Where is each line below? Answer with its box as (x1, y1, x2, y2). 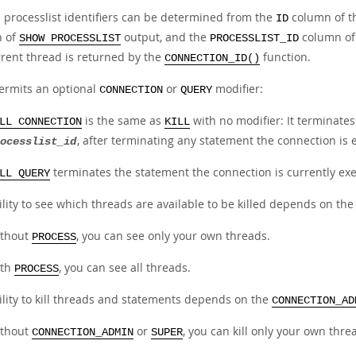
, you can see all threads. (59, 260, 191, 275)
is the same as (82, 113, 164, 128)
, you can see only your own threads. (76, 228, 270, 243)
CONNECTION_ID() (164, 52, 260, 64)
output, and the (121, 29, 210, 44)
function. (260, 49, 311, 64)
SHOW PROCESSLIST (19, 33, 121, 44)
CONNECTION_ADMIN (32, 327, 133, 339)
